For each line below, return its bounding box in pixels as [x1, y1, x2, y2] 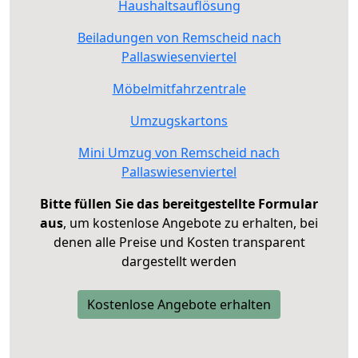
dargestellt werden [121, 252, 237, 270]
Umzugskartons [130, 111, 228, 129]
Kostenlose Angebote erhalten [87, 295, 271, 313]
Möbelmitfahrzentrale [112, 79, 246, 97]
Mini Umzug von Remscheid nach [78, 143, 280, 161]
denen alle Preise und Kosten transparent [53, 233, 305, 251]
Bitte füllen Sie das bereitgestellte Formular [40, 194, 318, 213]
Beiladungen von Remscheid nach [77, 28, 281, 46]
